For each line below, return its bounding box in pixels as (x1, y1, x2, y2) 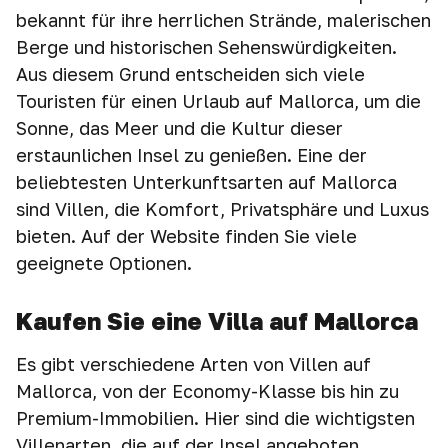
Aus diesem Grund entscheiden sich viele (16, 63, 365, 85)
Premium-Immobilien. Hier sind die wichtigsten (16, 407, 415, 429)
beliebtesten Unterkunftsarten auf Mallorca (16, 171, 397, 193)
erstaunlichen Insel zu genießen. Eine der (16, 144, 367, 166)
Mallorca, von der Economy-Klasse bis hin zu (16, 380, 399, 402)
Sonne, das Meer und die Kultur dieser (16, 117, 343, 139)
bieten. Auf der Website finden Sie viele (16, 225, 357, 247)
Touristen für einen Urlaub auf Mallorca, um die (16, 90, 421, 112)
